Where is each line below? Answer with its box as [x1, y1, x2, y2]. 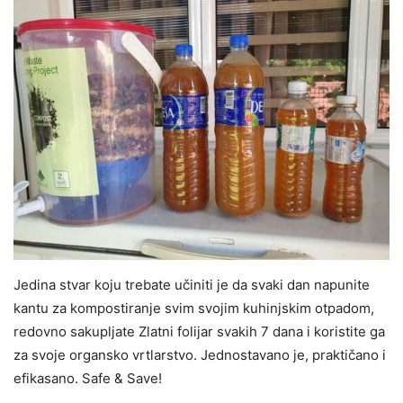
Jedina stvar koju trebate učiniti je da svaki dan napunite [13, 275, 370, 293]
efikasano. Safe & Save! [13, 369, 162, 387]
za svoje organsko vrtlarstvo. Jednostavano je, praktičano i [13, 345, 386, 363]
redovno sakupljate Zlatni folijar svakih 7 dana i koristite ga [13, 322, 385, 340]
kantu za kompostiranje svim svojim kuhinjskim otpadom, [13, 299, 374, 317]
